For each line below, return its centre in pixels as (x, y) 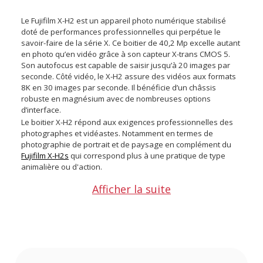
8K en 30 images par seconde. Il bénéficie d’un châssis (119, 88)
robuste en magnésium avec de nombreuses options (116, 99)
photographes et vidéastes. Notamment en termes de (117, 134)
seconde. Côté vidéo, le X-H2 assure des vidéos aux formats (129, 77)
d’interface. (42, 110)
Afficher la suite (131, 189)
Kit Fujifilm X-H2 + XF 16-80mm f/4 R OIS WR (110, 212)
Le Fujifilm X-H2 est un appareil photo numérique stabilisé (124, 21)
